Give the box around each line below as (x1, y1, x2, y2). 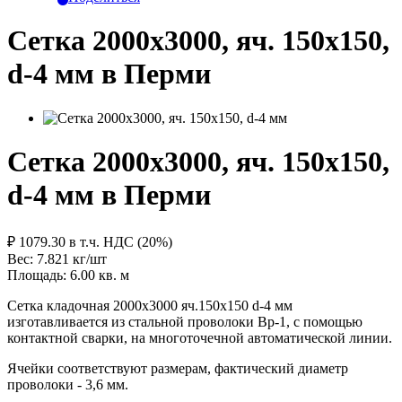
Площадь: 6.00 (7, 267, 99, 283)
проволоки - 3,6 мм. (7, 376, 128, 392)
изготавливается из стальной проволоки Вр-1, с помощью (7, 313, 363, 329)
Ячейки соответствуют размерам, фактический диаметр (7, 360, 348, 376)
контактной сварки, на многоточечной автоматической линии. (7, 329, 392, 345)
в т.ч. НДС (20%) (69, 233, 172, 249)
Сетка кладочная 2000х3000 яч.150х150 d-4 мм (7, 297, 293, 313)
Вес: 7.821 (7, 250, 73, 267)
